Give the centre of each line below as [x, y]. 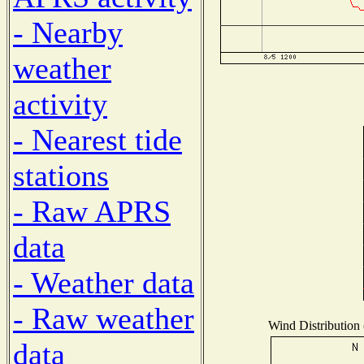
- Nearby [68, 32]
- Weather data [104, 282]
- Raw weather [104, 318]
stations [61, 175]
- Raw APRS [92, 211]
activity [60, 104]
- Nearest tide [97, 139]
